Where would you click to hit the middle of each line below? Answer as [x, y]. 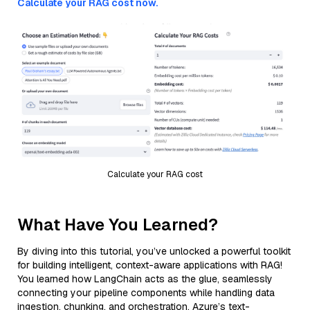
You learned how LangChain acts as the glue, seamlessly [145, 279]
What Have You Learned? [118, 224]
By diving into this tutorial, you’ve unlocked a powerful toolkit [154, 251]
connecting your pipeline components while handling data [146, 292]
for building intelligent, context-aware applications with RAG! [150, 265]
